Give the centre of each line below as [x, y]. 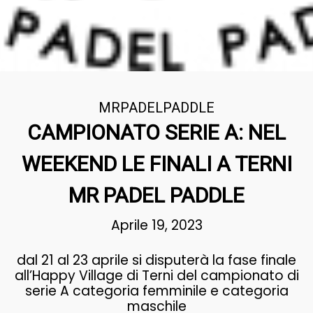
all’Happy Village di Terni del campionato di [156, 276]
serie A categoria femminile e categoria [156, 291]
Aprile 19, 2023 [156, 225]
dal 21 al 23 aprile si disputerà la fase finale [156, 260]
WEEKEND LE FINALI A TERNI [156, 164]
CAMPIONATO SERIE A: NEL [156, 132]
